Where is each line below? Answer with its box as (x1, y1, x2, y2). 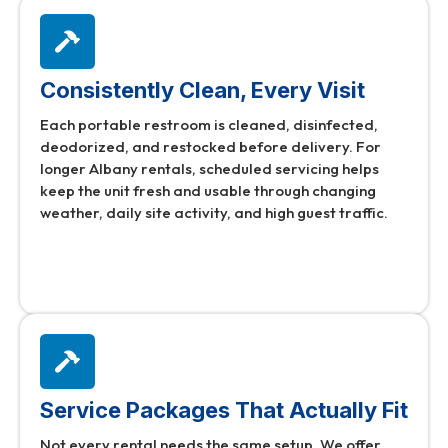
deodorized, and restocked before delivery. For (40, 137, 381, 157)
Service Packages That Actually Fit (40, 397, 408, 424)
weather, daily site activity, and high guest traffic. (40, 203, 388, 223)
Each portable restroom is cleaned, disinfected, (40, 115, 378, 135)
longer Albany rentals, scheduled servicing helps (40, 159, 379, 179)
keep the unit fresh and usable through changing (40, 181, 376, 201)
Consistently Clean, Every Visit (40, 77, 365, 104)
